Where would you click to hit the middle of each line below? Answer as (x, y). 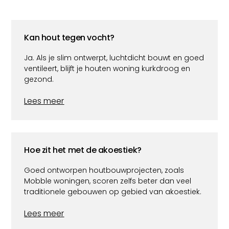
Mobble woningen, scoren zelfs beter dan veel (108, 181)
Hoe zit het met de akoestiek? (83, 150)
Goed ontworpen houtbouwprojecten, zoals (104, 170)
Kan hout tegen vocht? (69, 37)
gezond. (39, 79)
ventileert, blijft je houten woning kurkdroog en (107, 68)
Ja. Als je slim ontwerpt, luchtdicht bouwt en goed (114, 58)
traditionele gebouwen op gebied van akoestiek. (113, 191)
